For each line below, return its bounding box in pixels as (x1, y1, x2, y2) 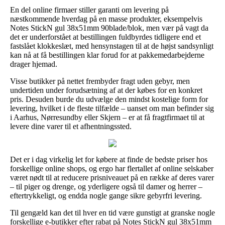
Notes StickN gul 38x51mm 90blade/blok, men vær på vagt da (10, 23, 208, 32)
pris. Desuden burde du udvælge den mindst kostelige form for (10, 94, 208, 103)
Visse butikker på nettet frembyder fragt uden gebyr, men (10, 76, 190, 85)
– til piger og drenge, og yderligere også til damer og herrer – (10, 182, 202, 191)
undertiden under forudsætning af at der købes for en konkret (10, 85, 202, 94)
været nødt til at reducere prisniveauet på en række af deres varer (10, 173, 214, 182)
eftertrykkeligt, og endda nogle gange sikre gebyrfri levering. (10, 191, 202, 200)
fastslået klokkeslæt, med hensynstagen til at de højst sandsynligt (10, 41, 213, 50)
